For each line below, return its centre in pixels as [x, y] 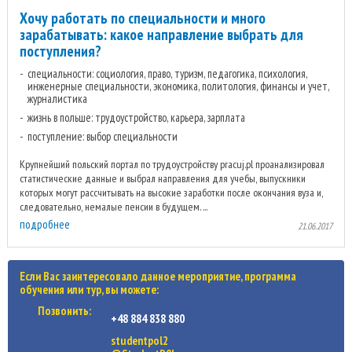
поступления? [60, 51]
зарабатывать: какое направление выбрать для [161, 34]
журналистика [57, 98]
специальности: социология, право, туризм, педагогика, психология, [167, 73]
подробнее [45, 224]
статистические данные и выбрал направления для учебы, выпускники [163, 178]
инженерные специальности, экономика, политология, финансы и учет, [178, 86]
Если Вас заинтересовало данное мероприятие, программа [158, 276]
